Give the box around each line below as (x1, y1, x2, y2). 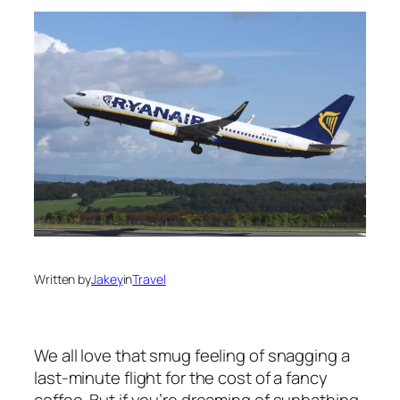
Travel (132, 271, 166, 288)
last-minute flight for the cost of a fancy (34, 366, 328, 390)
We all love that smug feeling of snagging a (34, 344, 350, 368)
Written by (34, 271, 91, 288)
